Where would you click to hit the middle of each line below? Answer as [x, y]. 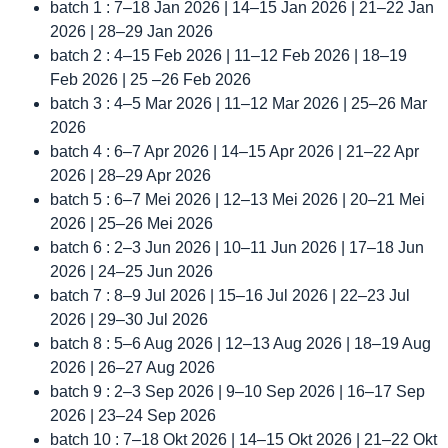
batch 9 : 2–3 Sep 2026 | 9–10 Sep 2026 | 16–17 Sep [237, 391]
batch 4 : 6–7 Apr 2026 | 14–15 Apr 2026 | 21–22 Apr [234, 151]
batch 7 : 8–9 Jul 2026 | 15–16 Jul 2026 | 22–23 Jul [230, 295]
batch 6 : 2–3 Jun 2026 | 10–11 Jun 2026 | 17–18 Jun [237, 247]
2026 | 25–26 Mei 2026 [131, 223]
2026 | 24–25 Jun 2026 [131, 271]
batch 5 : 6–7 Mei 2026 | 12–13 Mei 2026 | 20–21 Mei [237, 199]
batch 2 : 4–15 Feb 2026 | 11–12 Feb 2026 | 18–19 [228, 55]
